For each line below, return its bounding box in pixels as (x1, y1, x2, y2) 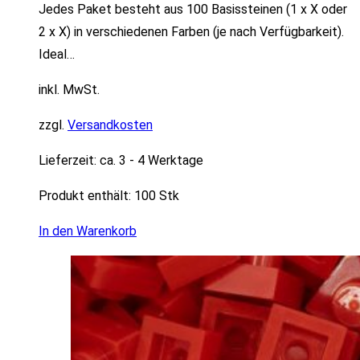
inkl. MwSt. (39, 81, 100, 97)
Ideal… (39, 46, 75, 62)
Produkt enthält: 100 (39, 187, 159, 203)
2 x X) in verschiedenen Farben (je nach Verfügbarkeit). (39, 23, 344, 39)
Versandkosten (67, 117, 153, 133)
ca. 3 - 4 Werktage (100, 152, 203, 168)
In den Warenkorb (39, 223, 137, 239)
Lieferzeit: (39, 152, 100, 168)
